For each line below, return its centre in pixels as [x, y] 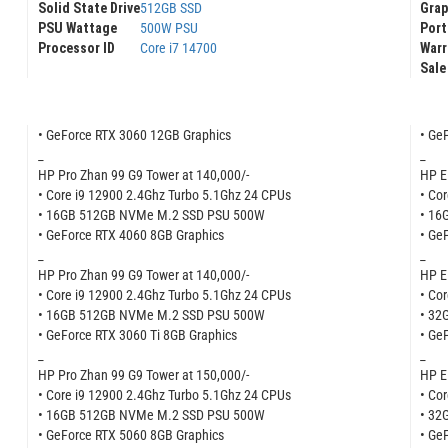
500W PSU [168, 28]
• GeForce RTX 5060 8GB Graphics [130, 434]
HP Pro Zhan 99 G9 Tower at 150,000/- [143, 374]
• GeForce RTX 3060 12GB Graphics [134, 134]
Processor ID [76, 48]
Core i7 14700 [178, 48]
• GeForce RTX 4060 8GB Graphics [130, 234]
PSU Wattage [77, 28]
